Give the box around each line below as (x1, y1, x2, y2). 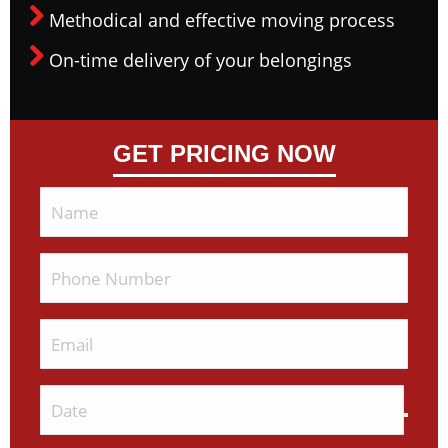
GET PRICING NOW (112, 140, 336, 167)
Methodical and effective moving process (49, 8, 395, 32)
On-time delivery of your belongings (49, 48, 352, 72)
